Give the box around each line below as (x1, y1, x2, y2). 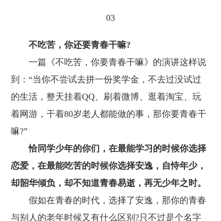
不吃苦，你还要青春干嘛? (29, 40, 131, 50)
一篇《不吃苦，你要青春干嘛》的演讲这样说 (11, 57, 207, 67)
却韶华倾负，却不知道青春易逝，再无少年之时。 (11, 178, 207, 188)
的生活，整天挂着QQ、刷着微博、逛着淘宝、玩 (11, 92, 202, 102)
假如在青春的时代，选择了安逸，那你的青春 (11, 195, 207, 205)
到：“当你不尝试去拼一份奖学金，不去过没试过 (11, 74, 202, 84)
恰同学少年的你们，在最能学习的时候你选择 (29, 144, 207, 153)
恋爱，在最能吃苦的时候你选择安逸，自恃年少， (11, 161, 207, 171)
